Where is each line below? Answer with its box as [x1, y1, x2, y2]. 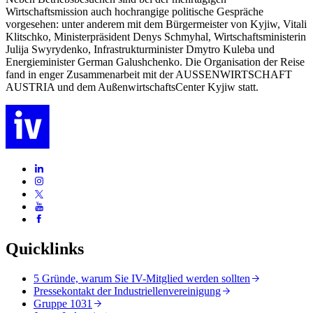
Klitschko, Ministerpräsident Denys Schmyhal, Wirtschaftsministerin [6, 30, 306, 43]
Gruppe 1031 [34, 297, 92, 310]
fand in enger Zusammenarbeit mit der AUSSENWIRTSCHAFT [6, 68, 292, 80]
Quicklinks [6, 239, 84, 258]
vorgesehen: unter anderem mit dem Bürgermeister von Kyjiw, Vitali [6, 17, 307, 30]
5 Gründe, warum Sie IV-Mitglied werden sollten [34, 272, 250, 284]
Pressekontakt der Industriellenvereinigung [34, 284, 221, 297]
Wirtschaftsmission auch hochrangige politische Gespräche [6, 5, 263, 17]
